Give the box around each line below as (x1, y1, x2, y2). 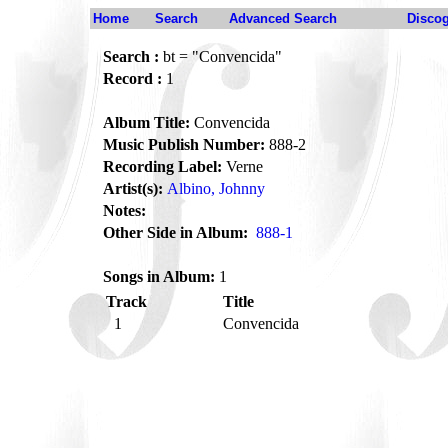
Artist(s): (103, 180, 163, 197)
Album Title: (103, 114, 190, 131)
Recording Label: (103, 158, 222, 175)
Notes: (103, 202, 146, 219)
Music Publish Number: (103, 136, 265, 153)
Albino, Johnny (167, 180, 265, 197)
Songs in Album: (103, 268, 215, 285)
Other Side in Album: (103, 224, 248, 241)
